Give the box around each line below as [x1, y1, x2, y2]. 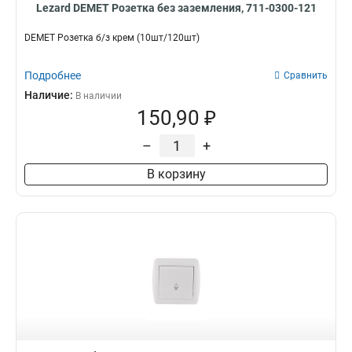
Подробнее [24, 69, 81, 82]
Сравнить [284, 70, 328, 81]
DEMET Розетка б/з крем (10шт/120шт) [24, 32, 200, 43]
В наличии [75, 90, 122, 101]
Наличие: [24, 89, 75, 101]
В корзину [146, 167, 206, 181]
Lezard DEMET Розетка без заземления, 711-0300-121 [35, 2, 317, 14]
